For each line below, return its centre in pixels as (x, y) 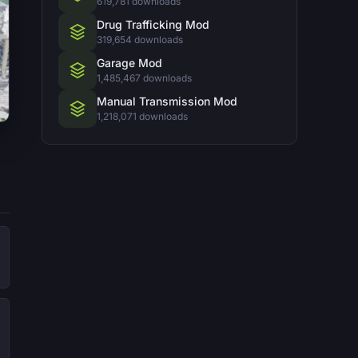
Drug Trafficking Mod (153, 24)
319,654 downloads (140, 39)
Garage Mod (129, 62)
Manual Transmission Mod (167, 101)
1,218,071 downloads (142, 116)
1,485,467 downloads (144, 78)
